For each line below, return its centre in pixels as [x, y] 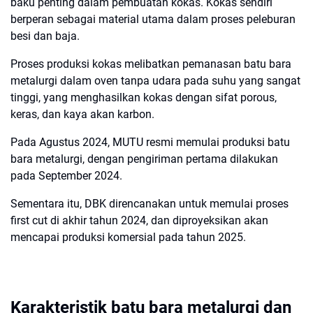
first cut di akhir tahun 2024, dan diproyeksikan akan [139, 220]
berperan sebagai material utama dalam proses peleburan [153, 19]
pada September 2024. [66, 176]
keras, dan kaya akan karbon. [82, 114]
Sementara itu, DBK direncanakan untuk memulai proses [150, 204]
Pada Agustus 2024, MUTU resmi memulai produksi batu [150, 142]
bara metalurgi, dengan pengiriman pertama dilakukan [144, 159]
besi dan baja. [45, 36]
